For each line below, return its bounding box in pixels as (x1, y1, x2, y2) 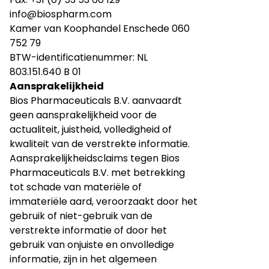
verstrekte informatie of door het (10, 223, 167, 237)
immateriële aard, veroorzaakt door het (10, 195, 198, 208)
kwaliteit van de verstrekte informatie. (10, 137, 190, 151)
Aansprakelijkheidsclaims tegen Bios (10, 151, 180, 165)
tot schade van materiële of (10, 180, 142, 194)
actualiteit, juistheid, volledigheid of (10, 122, 172, 136)
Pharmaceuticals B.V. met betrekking (10, 166, 185, 180)
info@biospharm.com (10, 7, 112, 21)
